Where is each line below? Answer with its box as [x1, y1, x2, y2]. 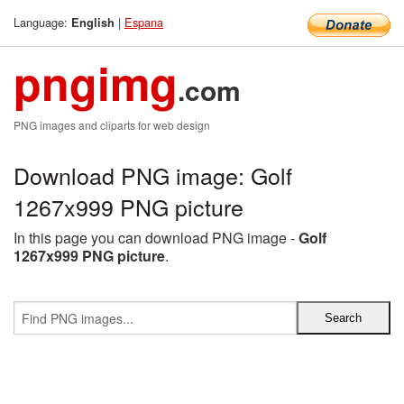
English [71, 14, 115, 31]
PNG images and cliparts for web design [14, 117, 210, 133]
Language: [14, 14, 71, 31]
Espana [124, 14, 163, 31]
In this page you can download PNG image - [14, 227, 298, 248]
